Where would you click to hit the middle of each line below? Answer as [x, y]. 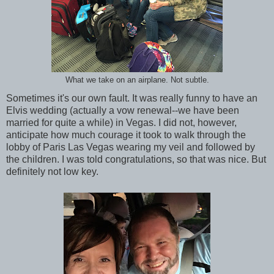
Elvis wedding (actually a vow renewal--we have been [123, 111]
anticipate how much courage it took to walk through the [126, 135]
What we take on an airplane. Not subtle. [137, 80]
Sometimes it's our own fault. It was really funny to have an [132, 98]
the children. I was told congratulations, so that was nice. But [136, 160]
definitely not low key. [52, 172]
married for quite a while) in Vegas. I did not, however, [121, 123]
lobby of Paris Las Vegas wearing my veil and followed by [131, 147]
